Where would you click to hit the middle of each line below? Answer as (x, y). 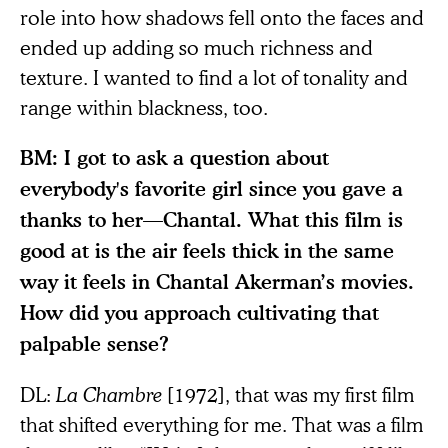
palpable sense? (94, 344)
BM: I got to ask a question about (174, 158)
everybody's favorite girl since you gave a (211, 189)
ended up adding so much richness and (196, 47)
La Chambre (111, 394)
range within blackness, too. (144, 107)
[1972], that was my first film (290, 394)
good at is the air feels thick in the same (207, 251)
